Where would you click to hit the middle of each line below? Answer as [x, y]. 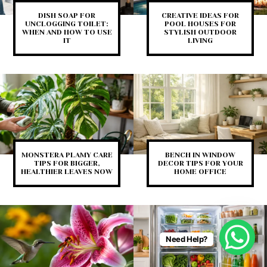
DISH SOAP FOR [67, 16]
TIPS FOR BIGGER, [67, 163]
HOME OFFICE [200, 171]
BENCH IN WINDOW [200, 155]
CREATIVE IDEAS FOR [200, 16]
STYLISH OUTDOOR [200, 32]
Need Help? [186, 239]
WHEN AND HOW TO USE [67, 32]
